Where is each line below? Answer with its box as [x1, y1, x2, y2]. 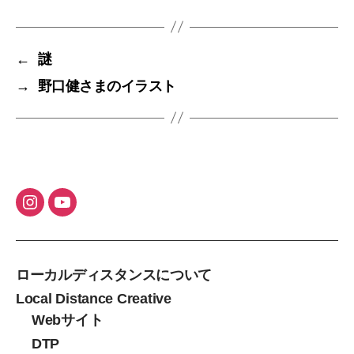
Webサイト [32, 311, 104, 328]
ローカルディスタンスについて [16, 266, 213, 283]
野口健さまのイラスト [37, 77, 176, 94]
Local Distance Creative [16, 290, 171, 307]
